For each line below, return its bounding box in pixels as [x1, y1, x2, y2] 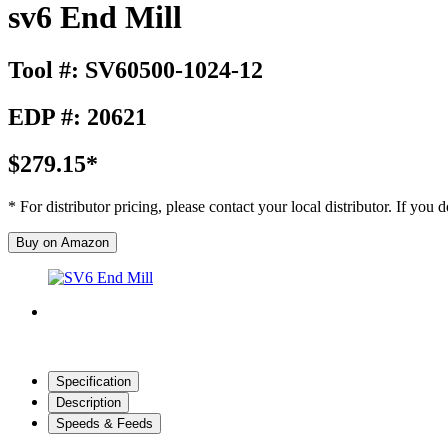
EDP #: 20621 [8, 104, 147, 131]
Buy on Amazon [16, 234, 109, 250]
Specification [56, 373, 131, 389]
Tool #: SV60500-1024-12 [8, 57, 263, 84]
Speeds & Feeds [56, 415, 153, 431]
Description [56, 394, 121, 410]
